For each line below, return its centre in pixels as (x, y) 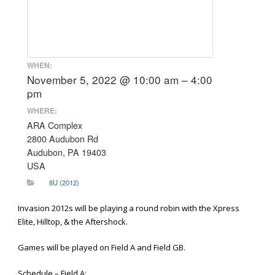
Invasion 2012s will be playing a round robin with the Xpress (129, 208)
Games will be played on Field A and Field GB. (102, 247)
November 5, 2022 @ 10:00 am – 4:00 (120, 79)
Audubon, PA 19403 (67, 152)
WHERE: (42, 110)
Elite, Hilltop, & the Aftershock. (73, 222)
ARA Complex (55, 125)
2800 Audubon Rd (63, 138)
